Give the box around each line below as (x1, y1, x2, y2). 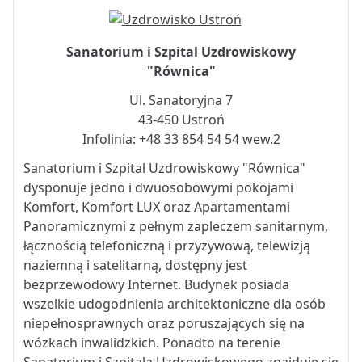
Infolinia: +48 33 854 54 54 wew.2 (82, 130, 280, 149)
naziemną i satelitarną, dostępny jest (23, 256, 247, 275)
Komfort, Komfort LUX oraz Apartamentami (23, 198, 290, 217)
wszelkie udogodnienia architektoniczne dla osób (23, 295, 326, 314)
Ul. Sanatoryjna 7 (129, 91, 233, 110)
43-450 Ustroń (137, 111, 225, 129)
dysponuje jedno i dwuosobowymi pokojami (23, 179, 293, 197)
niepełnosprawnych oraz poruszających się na (23, 314, 305, 333)
